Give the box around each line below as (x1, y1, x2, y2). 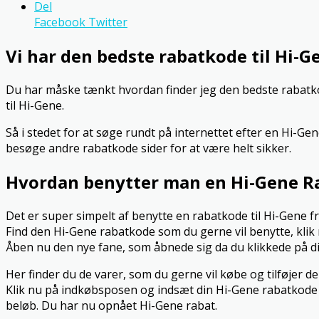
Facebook (34, 14, 85, 31)
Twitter (85, 14, 127, 31)
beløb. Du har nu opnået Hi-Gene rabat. (6, 297, 217, 313)
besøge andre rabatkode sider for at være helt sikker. (6, 140, 291, 156)
